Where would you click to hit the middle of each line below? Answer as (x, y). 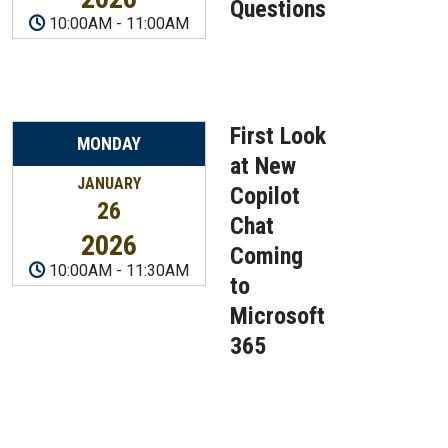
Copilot (265, 196)
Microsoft (277, 316)
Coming (266, 256)
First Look (278, 136)
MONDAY (109, 144)
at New (263, 166)
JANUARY (109, 183)
